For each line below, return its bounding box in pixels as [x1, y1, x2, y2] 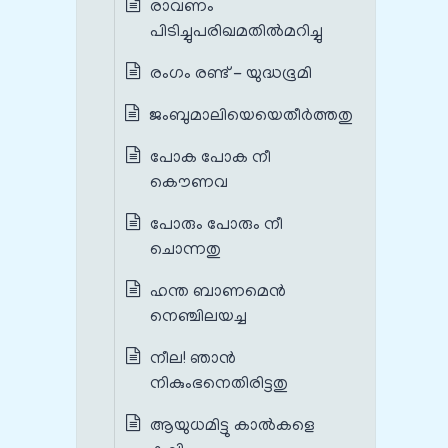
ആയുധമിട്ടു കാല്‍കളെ [150, 417, 315, 436]
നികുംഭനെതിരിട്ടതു [150, 375, 288, 394]
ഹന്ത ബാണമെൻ [150, 283, 286, 302]
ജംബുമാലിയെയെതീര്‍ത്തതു [149, 107, 353, 126]
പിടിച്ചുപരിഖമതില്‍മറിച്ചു [150, 23, 323, 42]
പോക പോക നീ [150, 149, 271, 168]
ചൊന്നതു [150, 241, 221, 260]
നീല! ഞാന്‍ [150, 350, 236, 369]
